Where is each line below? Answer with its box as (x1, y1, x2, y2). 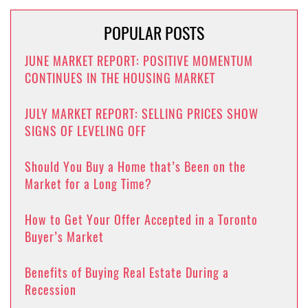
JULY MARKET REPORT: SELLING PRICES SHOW (25, 104, 258, 122)
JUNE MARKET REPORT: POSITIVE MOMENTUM (25, 52, 253, 69)
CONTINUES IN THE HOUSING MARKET (25, 69, 215, 87)
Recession (25, 280, 76, 298)
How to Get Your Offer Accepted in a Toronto (25, 210, 258, 228)
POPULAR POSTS (104, 21, 204, 44)
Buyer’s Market (25, 228, 104, 245)
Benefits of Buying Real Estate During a (25, 263, 229, 281)
